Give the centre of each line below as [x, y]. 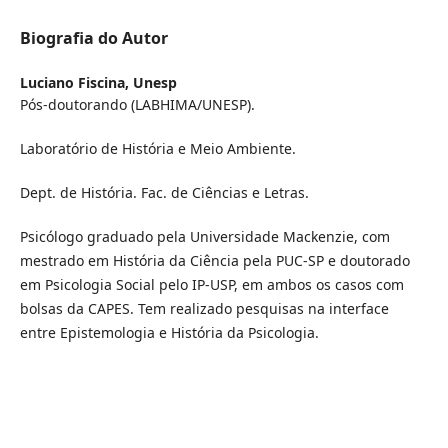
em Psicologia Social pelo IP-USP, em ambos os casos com [211, 285]
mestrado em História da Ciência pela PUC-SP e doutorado [214, 261]
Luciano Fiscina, [76, 83]
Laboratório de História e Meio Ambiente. [159, 149]
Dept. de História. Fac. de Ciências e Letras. [164, 193]
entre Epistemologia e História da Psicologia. [169, 333]
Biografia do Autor [93, 38]
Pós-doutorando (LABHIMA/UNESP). [137, 105]
